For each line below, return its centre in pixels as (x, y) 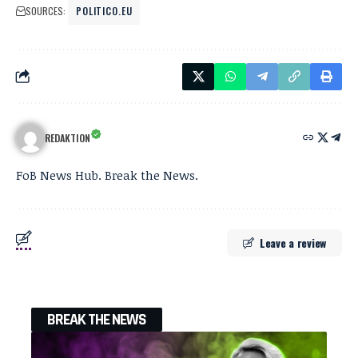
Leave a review (292, 242)
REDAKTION (68, 137)
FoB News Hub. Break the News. (107, 175)
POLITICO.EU (104, 10)
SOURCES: (46, 10)
